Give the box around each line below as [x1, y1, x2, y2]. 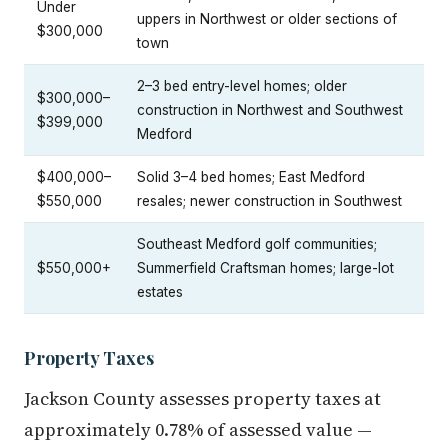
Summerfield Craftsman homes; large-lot [137, 260, 394, 277]
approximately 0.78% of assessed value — [24, 417, 372, 443]
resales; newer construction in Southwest [137, 193, 402, 210]
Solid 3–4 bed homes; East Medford [137, 169, 365, 186]
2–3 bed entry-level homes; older [137, 78, 347, 95]
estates [137, 284, 183, 301]
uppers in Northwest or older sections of [137, 11, 397, 28]
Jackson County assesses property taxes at [24, 386, 381, 412]
